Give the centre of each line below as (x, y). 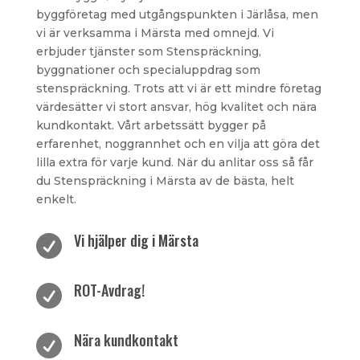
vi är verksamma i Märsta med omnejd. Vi (155, 33)
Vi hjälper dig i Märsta (136, 241)
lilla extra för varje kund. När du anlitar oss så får (174, 163)
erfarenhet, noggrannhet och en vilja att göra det (178, 144)
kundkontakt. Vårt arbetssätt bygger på (151, 126)
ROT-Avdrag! (109, 290)
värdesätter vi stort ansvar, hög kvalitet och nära (176, 107)
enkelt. (56, 200)
